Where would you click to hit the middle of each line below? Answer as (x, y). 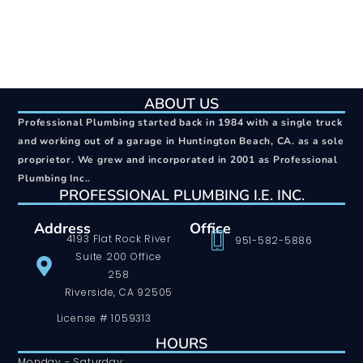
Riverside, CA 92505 (119, 293)
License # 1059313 (104, 318)
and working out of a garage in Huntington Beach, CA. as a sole (181, 141)
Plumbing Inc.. (55, 178)
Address (63, 228)
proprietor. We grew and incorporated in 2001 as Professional (178, 159)
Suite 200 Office (119, 257)
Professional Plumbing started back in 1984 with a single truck (180, 122)
